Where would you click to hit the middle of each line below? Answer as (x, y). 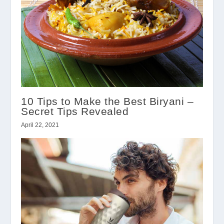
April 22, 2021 (40, 125)
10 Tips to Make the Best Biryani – (107, 101)
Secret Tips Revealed (75, 111)
